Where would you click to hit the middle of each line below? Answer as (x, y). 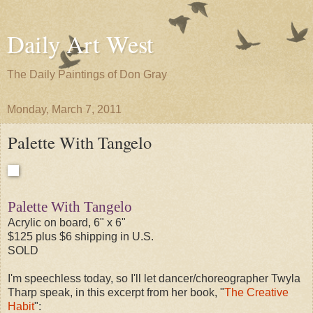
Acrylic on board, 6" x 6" (67, 222)
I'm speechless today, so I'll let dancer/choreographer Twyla (154, 278)
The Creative (256, 292)
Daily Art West (80, 44)
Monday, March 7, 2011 (64, 109)
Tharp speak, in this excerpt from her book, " (116, 292)
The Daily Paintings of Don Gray (87, 74)
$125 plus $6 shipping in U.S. (81, 236)
